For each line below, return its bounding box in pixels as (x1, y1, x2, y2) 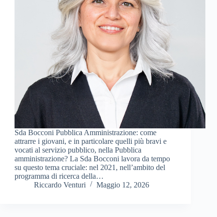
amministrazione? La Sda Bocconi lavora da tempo (15, 155, 170, 163)
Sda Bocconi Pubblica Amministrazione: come (15, 128, 156, 137)
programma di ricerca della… (15, 172, 104, 181)
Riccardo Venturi (34, 181, 86, 189)
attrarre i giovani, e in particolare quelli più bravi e (15, 137, 167, 146)
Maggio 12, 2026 (96, 181, 149, 189)
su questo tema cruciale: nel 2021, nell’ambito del (15, 163, 165, 172)
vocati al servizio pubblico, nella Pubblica (15, 146, 141, 155)
